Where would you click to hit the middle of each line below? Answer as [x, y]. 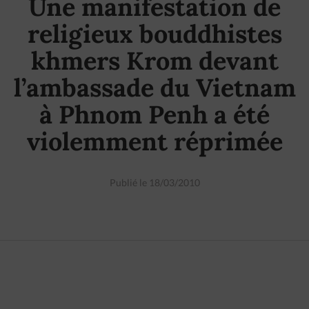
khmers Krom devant [154, 61]
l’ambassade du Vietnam [154, 88]
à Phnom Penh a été [154, 114]
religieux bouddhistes [154, 34]
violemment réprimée [154, 141]
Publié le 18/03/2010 [154, 182]
